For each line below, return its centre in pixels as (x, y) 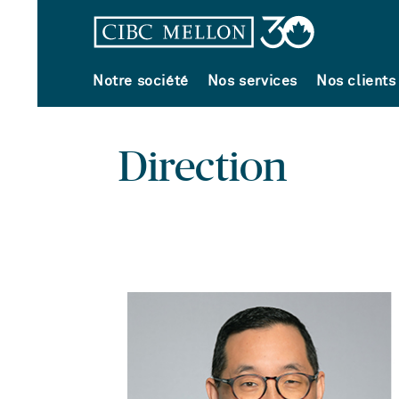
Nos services (252, 81)
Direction (203, 168)
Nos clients (356, 81)
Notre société (141, 81)
